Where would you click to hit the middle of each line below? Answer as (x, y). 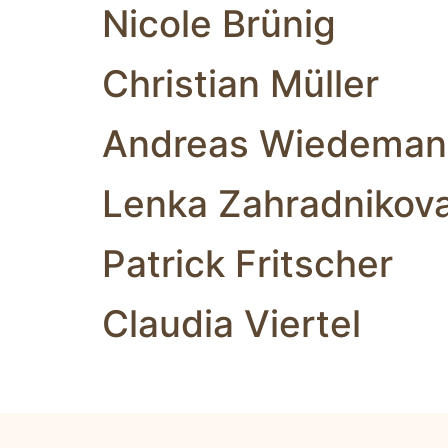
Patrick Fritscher (247, 263)
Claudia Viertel (231, 323)
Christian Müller (240, 83)
